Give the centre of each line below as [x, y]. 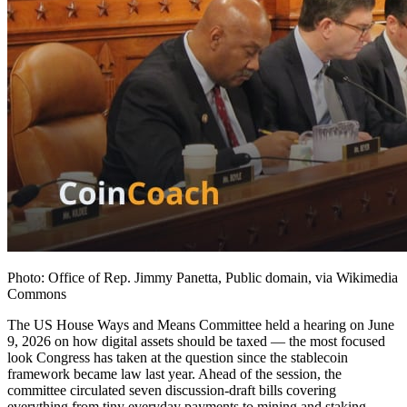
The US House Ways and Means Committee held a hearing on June [201, 325]
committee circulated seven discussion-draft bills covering [172, 391]
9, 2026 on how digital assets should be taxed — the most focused [196, 342]
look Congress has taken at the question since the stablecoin [178, 358]
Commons [37, 294]
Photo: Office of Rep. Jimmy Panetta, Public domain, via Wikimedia [203, 278]
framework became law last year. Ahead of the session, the [174, 374]
